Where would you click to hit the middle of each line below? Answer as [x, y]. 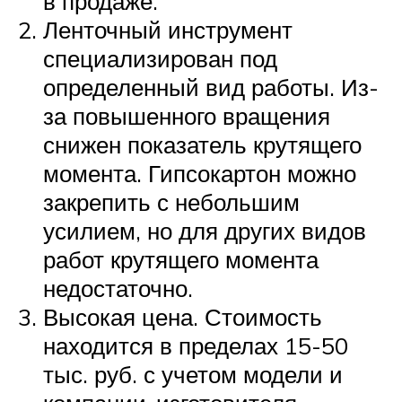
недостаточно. [118, 288]
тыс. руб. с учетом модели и [193, 374]
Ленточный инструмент [168, 29]
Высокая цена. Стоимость [183, 316]
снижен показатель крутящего [202, 144]
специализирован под [160, 58]
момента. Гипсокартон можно [200, 173]
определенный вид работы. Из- [211, 87]
